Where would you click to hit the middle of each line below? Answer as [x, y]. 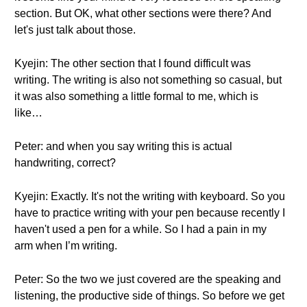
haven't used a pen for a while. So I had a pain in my [140, 229]
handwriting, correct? [65, 163]
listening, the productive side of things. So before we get [149, 296]
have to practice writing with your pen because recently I [150, 213]
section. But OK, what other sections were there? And [143, 13]
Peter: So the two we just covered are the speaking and [148, 279]
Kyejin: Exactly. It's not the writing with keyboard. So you [150, 196]
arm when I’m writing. [66, 246]
